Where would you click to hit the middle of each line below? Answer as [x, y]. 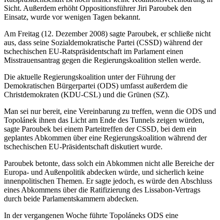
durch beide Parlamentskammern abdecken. [72, 199]
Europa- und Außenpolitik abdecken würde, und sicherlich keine [104, 172]
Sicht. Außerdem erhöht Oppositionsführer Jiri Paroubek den [98, 8]
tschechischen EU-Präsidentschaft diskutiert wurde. [84, 147]
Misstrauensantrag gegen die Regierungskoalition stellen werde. [103, 60]
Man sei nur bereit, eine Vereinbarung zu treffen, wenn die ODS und [110, 111]
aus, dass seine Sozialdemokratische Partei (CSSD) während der [103, 43]
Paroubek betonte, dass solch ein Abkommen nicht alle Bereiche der [109, 164]
